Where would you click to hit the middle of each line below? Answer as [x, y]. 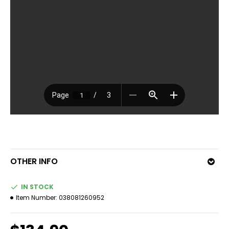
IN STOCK [37, 187]
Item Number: [37, 198]
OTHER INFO [34, 161]
